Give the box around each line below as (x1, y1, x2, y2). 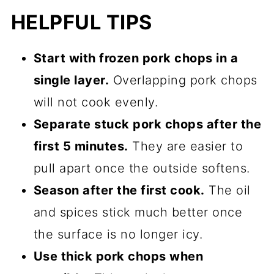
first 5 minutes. (33, 138, 128, 154)
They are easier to (128, 138, 243, 154)
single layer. (33, 72, 109, 87)
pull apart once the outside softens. (33, 160, 250, 176)
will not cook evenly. (33, 94, 158, 109)
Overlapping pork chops (109, 72, 257, 87)
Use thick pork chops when (33, 248, 204, 264)
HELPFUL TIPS (10, 10, 152, 34)
